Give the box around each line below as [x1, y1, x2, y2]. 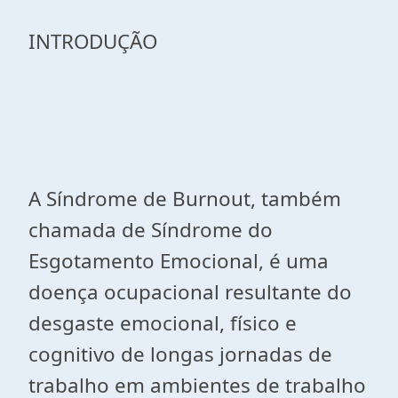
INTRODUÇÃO [28, 28, 157, 55]
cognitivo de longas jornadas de [28, 340, 332, 368]
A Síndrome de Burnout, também [28, 185, 341, 212]
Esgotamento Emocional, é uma [28, 247, 329, 275]
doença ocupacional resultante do [28, 278, 352, 306]
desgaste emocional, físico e [28, 309, 297, 337]
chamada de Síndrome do [28, 216, 273, 243]
